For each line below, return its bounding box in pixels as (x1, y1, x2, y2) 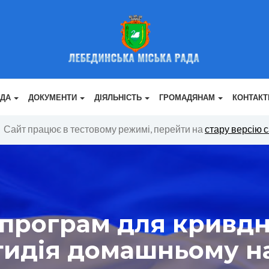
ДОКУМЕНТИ (28, 92, 79, 103)
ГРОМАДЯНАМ (159, 92, 217, 103)
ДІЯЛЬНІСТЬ (94, 92, 144, 103)
